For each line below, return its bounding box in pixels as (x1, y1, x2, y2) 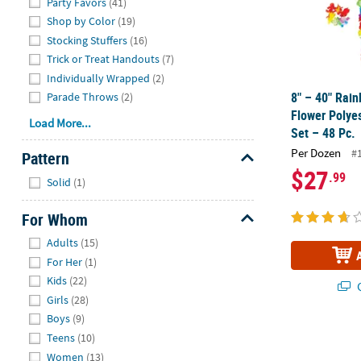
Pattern (21, 147, 69, 170)
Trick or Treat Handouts (47, 52, 160, 67)
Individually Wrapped (47, 70, 151, 85)
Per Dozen (291, 144, 342, 160)
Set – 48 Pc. (291, 124, 356, 143)
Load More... (29, 115, 92, 131)
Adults (47, 235, 79, 251)
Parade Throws (47, 89, 119, 105)
